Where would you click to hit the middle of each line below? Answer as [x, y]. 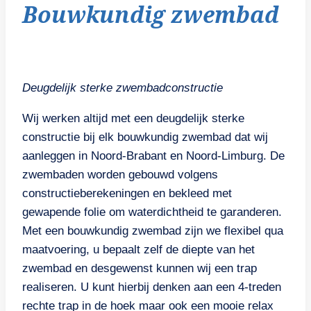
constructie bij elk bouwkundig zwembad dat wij [145, 137]
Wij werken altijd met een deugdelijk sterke [133, 119]
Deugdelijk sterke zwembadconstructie [123, 88]
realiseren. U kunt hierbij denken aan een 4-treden [152, 287]
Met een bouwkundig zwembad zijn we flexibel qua [153, 231]
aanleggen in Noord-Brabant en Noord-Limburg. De [153, 156]
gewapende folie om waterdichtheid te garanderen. [152, 212]
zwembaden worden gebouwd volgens [120, 175]
